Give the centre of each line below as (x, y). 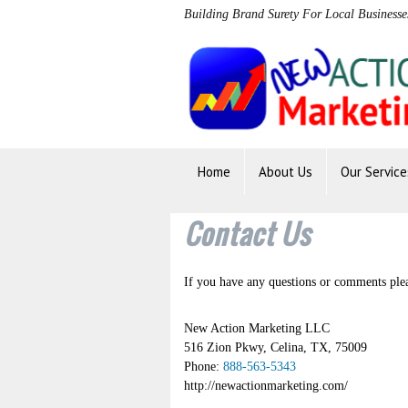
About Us (286, 172)
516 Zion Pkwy (224, 347)
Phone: (204, 367)
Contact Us (247, 234)
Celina (287, 347)
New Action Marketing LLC (257, 328)
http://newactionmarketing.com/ (266, 386)
